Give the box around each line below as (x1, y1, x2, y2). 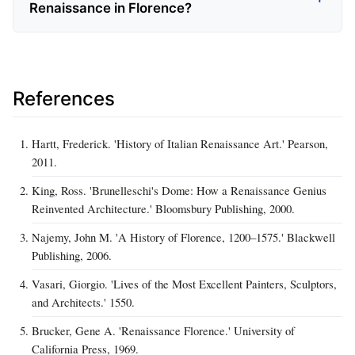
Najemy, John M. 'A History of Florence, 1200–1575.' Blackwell (32, 229, 335, 246)
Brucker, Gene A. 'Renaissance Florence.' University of (32, 323, 295, 339)
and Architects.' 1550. (32, 294, 135, 311)
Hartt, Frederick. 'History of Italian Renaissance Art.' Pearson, (32, 136, 328, 152)
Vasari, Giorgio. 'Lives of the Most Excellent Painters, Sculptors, (32, 276, 337, 292)
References (13, 86, 115, 110)
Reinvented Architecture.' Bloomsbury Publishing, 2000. (32, 200, 295, 217)
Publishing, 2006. (32, 247, 112, 264)
